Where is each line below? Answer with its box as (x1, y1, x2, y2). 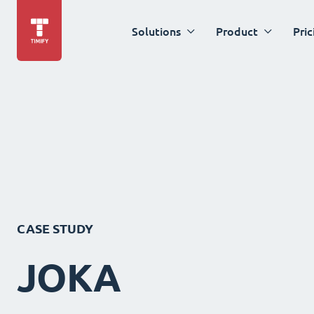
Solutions (132, 25, 181, 38)
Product (216, 25, 258, 38)
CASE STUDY (17, 221, 93, 237)
